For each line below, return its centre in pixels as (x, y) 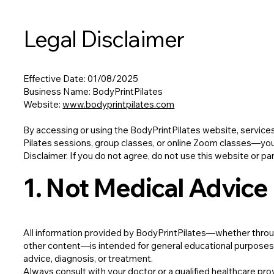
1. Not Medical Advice (146, 188)
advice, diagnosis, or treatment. (88, 259)
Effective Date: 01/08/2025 (81, 79)
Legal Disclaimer (104, 38)
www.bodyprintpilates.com (119, 105)
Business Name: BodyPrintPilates (93, 92)
